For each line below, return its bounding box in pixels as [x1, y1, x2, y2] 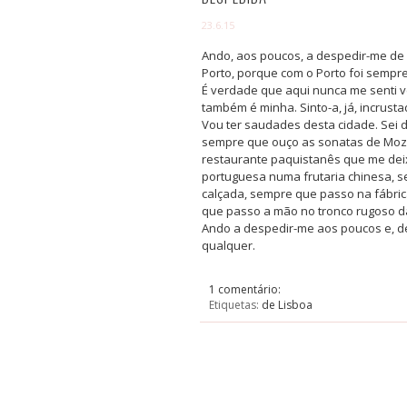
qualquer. [202, 237, 255, 254]
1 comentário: [209, 282, 283, 298]
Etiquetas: [209, 297, 262, 313]
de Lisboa [262, 297, 313, 313]
